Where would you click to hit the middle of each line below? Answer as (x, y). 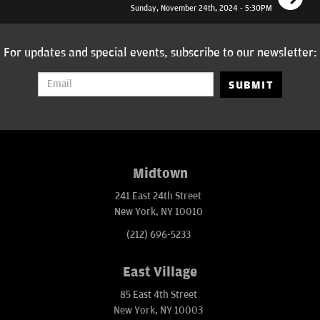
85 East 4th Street (158, 294)
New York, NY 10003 (158, 310)
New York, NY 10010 (158, 211)
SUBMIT (251, 85)
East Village (160, 272)
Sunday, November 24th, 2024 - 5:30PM (202, 8)
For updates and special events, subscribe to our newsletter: (160, 52)
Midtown (160, 173)
